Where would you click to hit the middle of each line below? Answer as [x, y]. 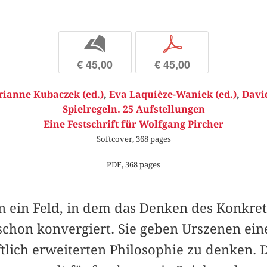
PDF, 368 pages [133, 165]
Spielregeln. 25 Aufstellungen [133, 109]
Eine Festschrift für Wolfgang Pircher [133, 124]
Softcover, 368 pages [133, 139]
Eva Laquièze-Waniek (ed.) [173, 94]
